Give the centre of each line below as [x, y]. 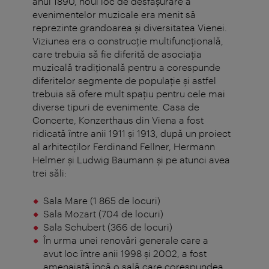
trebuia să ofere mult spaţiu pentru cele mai [129, 94]
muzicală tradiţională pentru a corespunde [126, 67]
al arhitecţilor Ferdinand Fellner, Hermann [124, 147]
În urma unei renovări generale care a [125, 240]
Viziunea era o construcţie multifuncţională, [128, 41]
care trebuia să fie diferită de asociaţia [117, 54]
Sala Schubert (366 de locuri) [107, 227]
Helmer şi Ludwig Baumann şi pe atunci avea [131, 160]
